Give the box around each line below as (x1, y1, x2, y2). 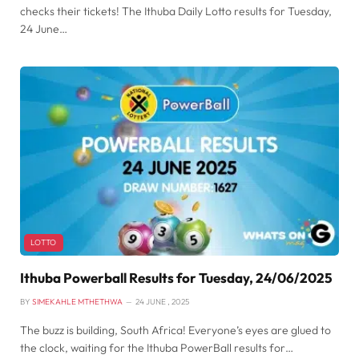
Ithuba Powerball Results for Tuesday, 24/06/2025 (20, 269, 333, 287)
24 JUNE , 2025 (135, 296, 189, 308)
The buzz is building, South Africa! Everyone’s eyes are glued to (20, 323, 331, 338)
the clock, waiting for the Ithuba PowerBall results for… (20, 341, 293, 356)
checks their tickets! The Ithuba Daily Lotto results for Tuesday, (20, 3, 332, 18)
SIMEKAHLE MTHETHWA (32, 296, 123, 308)
